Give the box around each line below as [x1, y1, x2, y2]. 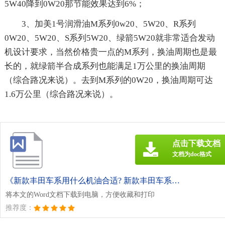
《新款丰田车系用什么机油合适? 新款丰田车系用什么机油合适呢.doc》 [172, 176, 180, 185]
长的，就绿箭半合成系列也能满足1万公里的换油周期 [4, 61, 205, 71]
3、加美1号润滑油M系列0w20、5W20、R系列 [21, 19, 196, 29]
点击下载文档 [172, 139, 220, 148]
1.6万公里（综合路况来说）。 [4, 89, 118, 99]
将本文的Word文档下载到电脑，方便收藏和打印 [6, 190, 155, 198]
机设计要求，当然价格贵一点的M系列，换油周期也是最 [4, 47, 217, 57]
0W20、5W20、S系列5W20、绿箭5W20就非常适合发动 [4, 33, 215, 43]
